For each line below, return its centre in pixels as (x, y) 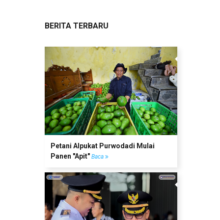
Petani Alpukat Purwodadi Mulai (103, 146)
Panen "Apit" (71, 156)
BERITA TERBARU (77, 26)
